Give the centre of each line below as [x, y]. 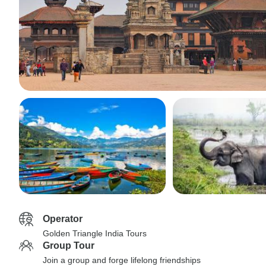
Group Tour [69, 246]
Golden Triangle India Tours [95, 233]
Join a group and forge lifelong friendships [122, 260]
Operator [63, 219]
